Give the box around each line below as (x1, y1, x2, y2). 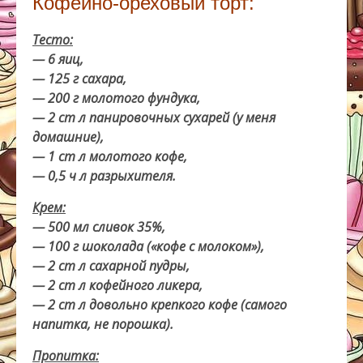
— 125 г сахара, (32, 69, 126, 88)
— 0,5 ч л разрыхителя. (32, 166, 176, 185)
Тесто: (32, 30, 73, 49)
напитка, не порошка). (32, 314, 173, 333)
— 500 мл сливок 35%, (32, 217, 165, 236)
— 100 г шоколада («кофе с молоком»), (32, 237, 264, 255)
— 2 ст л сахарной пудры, (32, 256, 190, 275)
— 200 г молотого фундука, (32, 88, 200, 107)
